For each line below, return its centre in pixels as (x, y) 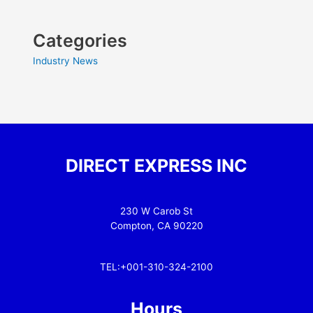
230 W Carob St (156, 211)
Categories (80, 40)
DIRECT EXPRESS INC (156, 166)
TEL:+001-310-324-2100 (156, 267)
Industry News (66, 60)
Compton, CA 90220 (156, 225)
